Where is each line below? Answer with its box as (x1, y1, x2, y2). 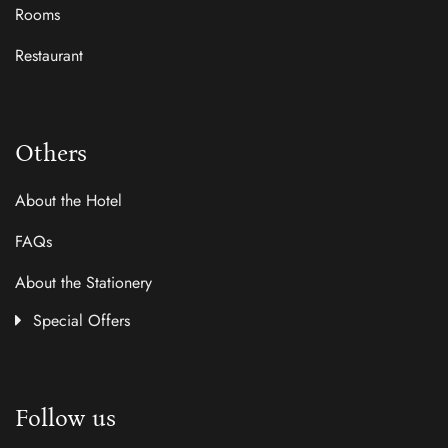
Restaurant (15, 44, 83, 67)
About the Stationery (15, 271, 152, 294)
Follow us (15, 404, 116, 432)
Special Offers (33, 309, 130, 332)
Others (15, 139, 87, 167)
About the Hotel (15, 189, 122, 212)
